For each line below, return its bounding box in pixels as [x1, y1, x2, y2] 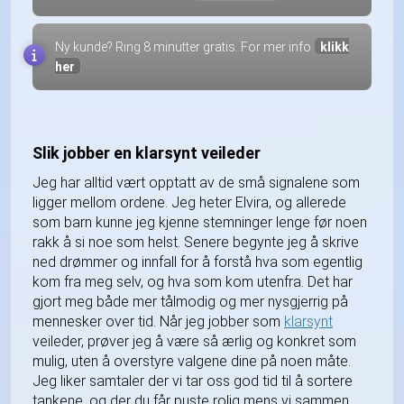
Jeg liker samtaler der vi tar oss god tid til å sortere [32, 372, 353, 390]
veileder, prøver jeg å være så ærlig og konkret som [32, 332, 356, 350]
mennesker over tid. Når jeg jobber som [32, 312, 284, 330]
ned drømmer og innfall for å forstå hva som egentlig [32, 252, 363, 271]
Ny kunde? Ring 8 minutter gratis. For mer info [55, 40, 314, 55]
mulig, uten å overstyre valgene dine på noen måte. [32, 352, 351, 370]
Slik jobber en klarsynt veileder [32, 143, 261, 163]
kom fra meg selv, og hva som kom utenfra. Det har [32, 272, 353, 290]
